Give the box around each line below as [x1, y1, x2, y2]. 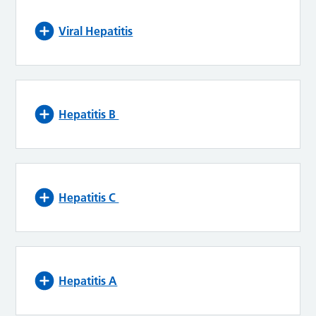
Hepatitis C [59, 190, 119, 205]
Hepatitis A [59, 273, 118, 288]
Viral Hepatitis [59, 23, 133, 38]
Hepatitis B [59, 107, 119, 121]
